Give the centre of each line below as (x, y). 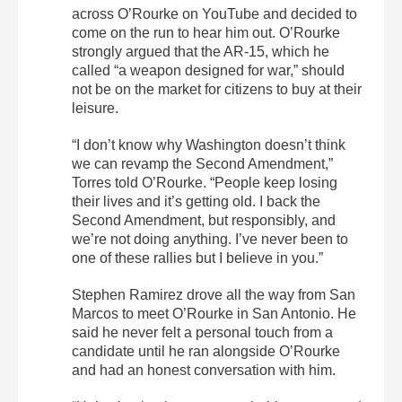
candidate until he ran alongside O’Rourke (206, 352)
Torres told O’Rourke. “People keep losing (205, 183)
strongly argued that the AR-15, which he (201, 52)
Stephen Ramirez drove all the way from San (214, 295)
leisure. (95, 109)
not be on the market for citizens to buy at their (217, 90)
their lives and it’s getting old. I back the (196, 202)
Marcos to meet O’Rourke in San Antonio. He (214, 314)
